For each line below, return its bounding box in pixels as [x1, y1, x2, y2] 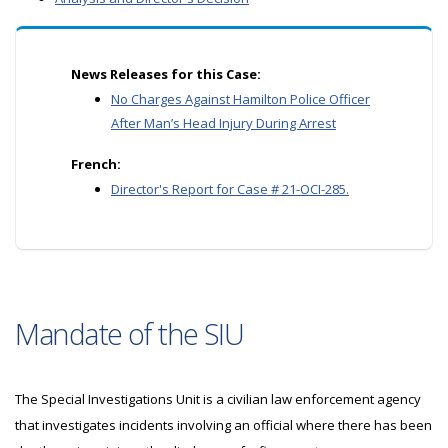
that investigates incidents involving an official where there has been [15, 416, 432, 434]
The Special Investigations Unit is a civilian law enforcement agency [15, 390, 421, 408]
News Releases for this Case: [71, 65, 261, 83]
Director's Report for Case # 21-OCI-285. [111, 180, 349, 198]
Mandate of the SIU [15, 314, 244, 353]
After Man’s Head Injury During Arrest [111, 114, 336, 132]
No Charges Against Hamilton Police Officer [111, 90, 370, 108]
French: [71, 155, 121, 173]
